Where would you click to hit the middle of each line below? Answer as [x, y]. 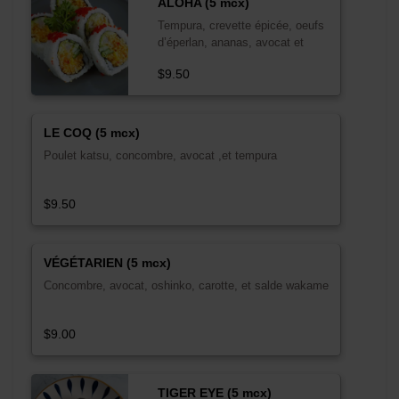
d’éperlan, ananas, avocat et [230, 42]
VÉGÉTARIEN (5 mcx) [107, 262]
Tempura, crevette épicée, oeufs [240, 25]
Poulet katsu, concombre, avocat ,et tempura [160, 155]
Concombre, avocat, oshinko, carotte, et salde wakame [186, 285]
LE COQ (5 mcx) [91, 132]
